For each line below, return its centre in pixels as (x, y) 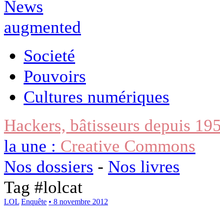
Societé (49, 55)
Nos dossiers (49, 166)
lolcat (63, 187)
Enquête (34, 201)
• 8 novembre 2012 (78, 201)
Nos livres (144, 166)
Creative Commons (128, 146)
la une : (32, 146)
